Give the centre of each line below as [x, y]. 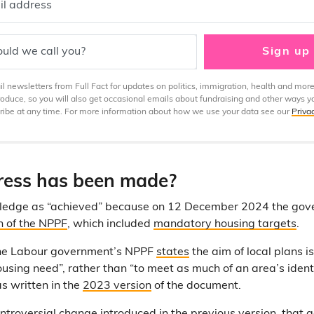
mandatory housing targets [225, 224]
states [173, 252]
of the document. [196, 286]
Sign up [286, 52]
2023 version [117, 286]
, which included [110, 224]
